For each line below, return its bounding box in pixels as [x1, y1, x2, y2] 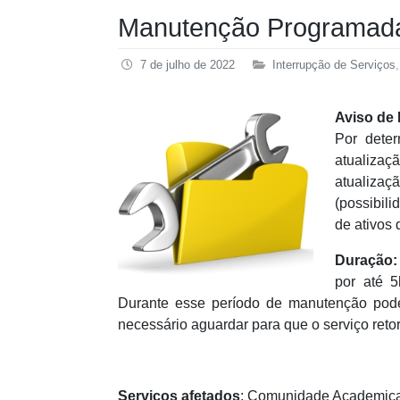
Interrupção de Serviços [272, 57, 396, 71]
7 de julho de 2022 [140, 57, 235, 71]
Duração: [335, 253, 397, 269]
